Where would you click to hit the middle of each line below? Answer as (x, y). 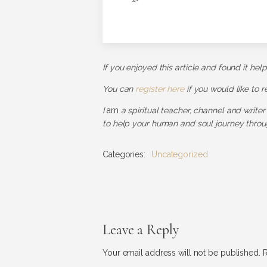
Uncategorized (179, 154)
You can (119, 89)
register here (160, 89)
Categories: (124, 154)
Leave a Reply (141, 230)
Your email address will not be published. (181, 253)
